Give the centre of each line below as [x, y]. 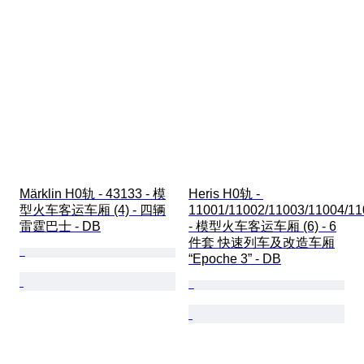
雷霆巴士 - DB [60, 226]
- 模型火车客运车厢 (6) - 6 [262, 226]
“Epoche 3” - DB [235, 258]
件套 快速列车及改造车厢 [262, 242]
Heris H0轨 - [226, 193]
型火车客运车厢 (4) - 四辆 [93, 210]
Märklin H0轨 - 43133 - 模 [93, 193]
